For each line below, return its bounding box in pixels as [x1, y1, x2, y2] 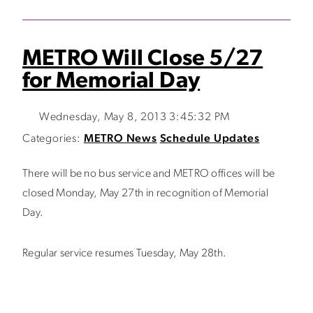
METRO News [83, 133, 157, 145]
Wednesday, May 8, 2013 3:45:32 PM [38, 112, 231, 123]
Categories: [22, 133, 81, 145]
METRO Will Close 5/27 [22, 48, 263, 71]
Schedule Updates [159, 133, 260, 145]
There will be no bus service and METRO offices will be [22, 168, 275, 180]
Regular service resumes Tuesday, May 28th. [22, 248, 229, 259]
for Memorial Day [22, 71, 201, 93]
